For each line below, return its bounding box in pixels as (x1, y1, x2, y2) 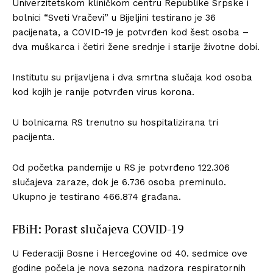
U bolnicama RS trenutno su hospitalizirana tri (12, 116, 218, 128)
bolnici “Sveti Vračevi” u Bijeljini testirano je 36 (12, 12, 216, 23)
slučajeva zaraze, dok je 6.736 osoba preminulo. (12, 176, 226, 188)
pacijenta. (12, 131, 55, 143)
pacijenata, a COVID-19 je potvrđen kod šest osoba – (12, 26, 249, 38)
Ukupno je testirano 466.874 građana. (12, 191, 181, 202)
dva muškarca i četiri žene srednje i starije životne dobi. (12, 41, 260, 52)
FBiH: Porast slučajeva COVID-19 (12, 221, 183, 236)
